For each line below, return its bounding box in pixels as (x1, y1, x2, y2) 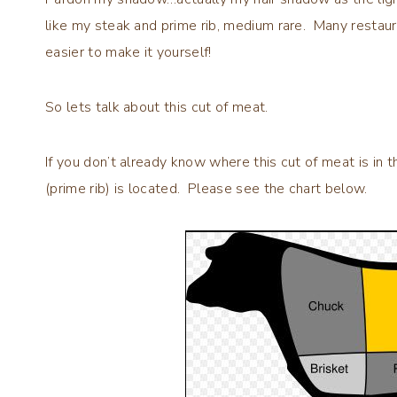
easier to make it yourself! (45, 42, 212, 62)
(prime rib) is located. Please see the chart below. (45, 178, 368, 198)
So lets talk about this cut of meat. (45, 97, 269, 117)
